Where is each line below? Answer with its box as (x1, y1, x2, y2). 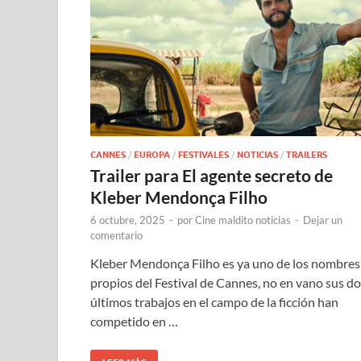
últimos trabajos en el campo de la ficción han (90, 293, 338, 309)
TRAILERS (286, 148, 327, 160)
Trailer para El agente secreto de (90, 164, 333, 185)
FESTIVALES (178, 148, 229, 160)
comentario (90, 228, 143, 242)
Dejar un (303, 213, 342, 226)
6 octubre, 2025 (90, 213, 165, 226)
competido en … (90, 313, 178, 329)
